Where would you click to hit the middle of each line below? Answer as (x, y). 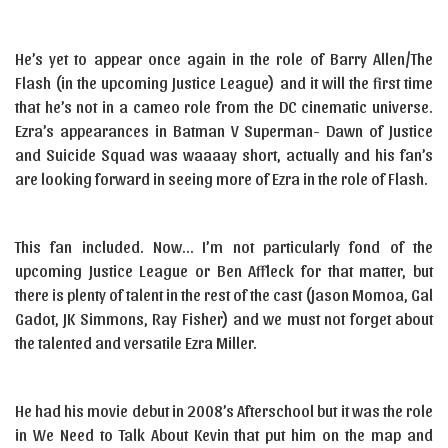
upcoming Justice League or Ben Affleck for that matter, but (224, 270)
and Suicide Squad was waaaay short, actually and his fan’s (224, 154)
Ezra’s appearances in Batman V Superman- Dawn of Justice (224, 130)
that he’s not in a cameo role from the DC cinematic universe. (224, 106)
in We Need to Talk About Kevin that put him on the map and (224, 434)
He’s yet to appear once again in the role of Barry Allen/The (224, 58)
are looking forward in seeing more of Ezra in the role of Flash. (221, 178)
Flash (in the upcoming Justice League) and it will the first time (224, 82)
